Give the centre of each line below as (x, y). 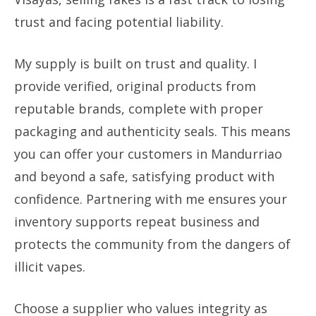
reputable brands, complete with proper (139, 109)
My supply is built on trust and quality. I (135, 63)
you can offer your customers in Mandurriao (148, 154)
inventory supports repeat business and (137, 221)
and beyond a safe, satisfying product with (144, 176)
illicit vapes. (50, 267)
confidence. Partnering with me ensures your (151, 199)
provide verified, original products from (135, 86)
